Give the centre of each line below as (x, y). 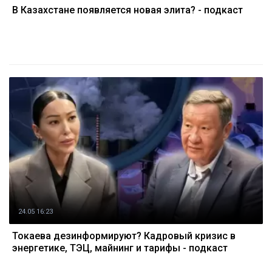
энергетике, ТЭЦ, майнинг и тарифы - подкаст (120, 248)
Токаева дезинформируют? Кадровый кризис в (124, 236)
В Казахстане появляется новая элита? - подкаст (127, 10)
